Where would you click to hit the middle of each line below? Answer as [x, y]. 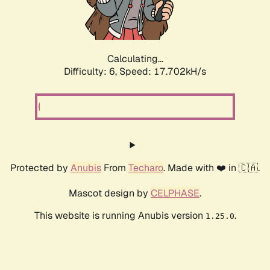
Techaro [146, 168]
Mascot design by [110, 193]
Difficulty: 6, [92, 72]
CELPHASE [175, 193]
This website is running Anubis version [120, 216]
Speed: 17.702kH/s [163, 72]
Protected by [40, 168]
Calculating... [135, 59]
